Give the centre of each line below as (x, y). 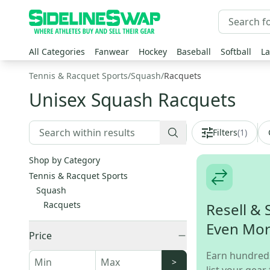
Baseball (194, 52)
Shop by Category (64, 160)
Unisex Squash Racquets (132, 100)
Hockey (153, 52)
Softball (236, 52)
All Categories (57, 52)
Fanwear (112, 52)
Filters (225, 132)
